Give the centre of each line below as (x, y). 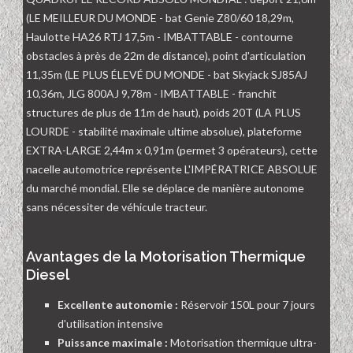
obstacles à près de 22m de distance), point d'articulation (166, 56)
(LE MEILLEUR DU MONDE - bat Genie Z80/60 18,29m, (160, 18)
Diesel (48, 275)
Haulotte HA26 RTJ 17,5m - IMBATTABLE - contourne (160, 37)
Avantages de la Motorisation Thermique (166, 257)
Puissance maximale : (113, 343)
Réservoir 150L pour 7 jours (247, 305)
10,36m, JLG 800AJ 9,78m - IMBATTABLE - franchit (151, 94)
